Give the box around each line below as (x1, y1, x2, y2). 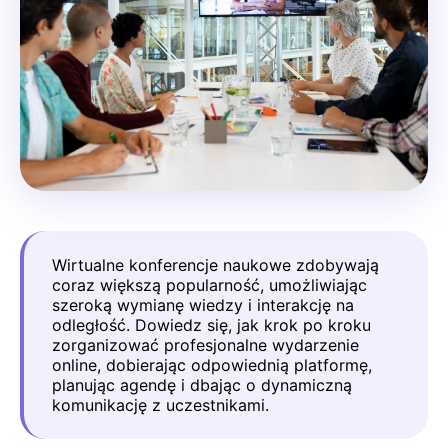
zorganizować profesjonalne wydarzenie (52, 335, 359, 355)
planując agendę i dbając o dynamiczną (52, 375, 352, 395)
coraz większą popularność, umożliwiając (52, 275, 367, 295)
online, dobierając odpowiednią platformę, (52, 355, 372, 375)
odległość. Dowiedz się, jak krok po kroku (52, 315, 371, 335)
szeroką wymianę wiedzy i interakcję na (52, 295, 354, 315)
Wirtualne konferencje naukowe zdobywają (52, 255, 379, 275)
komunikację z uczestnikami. (52, 395, 269, 415)
